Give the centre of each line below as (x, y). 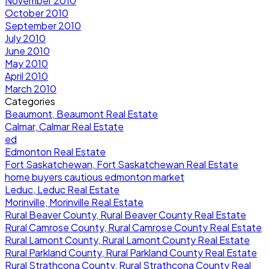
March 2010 (31, 88)
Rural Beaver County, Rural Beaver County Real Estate (125, 214)
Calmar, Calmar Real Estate (64, 126)
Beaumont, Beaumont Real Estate (81, 113)
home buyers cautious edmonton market (95, 177)
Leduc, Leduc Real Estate (62, 189)
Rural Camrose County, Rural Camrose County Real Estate (133, 227)
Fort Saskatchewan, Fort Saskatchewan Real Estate (122, 164)
